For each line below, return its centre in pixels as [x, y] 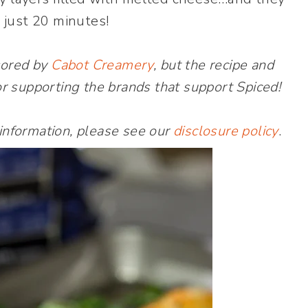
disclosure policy [226, 131]
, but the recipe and [213, 65]
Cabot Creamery [102, 65]
